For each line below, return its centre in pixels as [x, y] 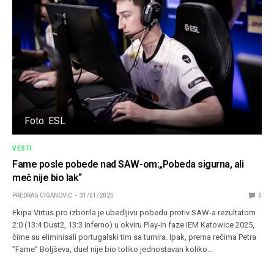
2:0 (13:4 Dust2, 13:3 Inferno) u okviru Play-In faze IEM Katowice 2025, [134, 224]
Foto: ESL [45, 120]
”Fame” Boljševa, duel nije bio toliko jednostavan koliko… [113, 249]
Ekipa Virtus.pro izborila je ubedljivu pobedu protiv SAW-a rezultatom [134, 212]
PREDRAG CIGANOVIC [42, 195]
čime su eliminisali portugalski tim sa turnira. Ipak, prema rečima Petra [135, 237]
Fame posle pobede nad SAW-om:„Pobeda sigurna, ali [128, 164]
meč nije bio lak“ [47, 177]
